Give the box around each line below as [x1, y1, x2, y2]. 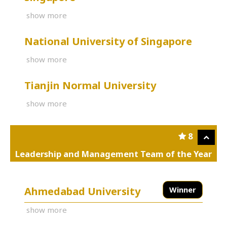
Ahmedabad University [24, 184, 140, 198]
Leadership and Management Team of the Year [15, 147, 212, 160]
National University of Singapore [24, 34, 192, 48]
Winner [169, 184, 196, 195]
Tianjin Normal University [24, 78, 156, 92]
